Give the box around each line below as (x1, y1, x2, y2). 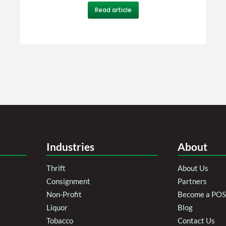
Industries (46, 140, 94, 153)
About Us (178, 163, 208, 173)
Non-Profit (46, 189, 82, 199)
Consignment (46, 176, 90, 186)
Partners (178, 176, 207, 186)
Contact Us (178, 215, 215, 225)
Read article (94, 5, 132, 14)
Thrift (46, 163, 66, 173)
